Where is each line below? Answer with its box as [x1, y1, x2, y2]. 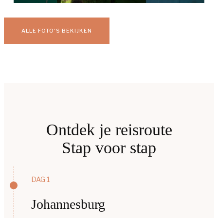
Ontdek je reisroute [46, 121, 172, 139]
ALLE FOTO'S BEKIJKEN [21, 27, 92, 34]
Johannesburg [31, 196, 105, 212]
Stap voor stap [62, 139, 156, 157]
